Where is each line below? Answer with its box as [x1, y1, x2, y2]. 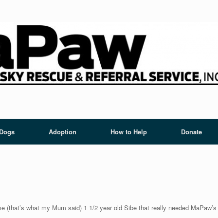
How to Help [110, 127, 147, 136]
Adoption [49, 127, 76, 136]
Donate [181, 127, 202, 136]
